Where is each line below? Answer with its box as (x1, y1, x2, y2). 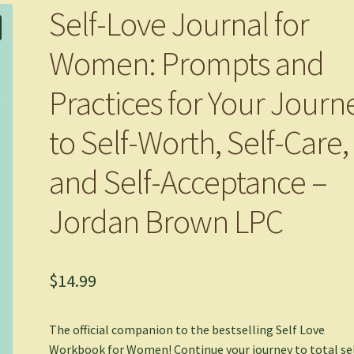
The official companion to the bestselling (49, 322, 277, 338)
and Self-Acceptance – (49, 161, 328, 203)
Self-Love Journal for (49, 3, 310, 45)
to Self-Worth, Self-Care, (49, 122, 349, 164)
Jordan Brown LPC (49, 201, 284, 243)
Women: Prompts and (49, 43, 325, 85)
